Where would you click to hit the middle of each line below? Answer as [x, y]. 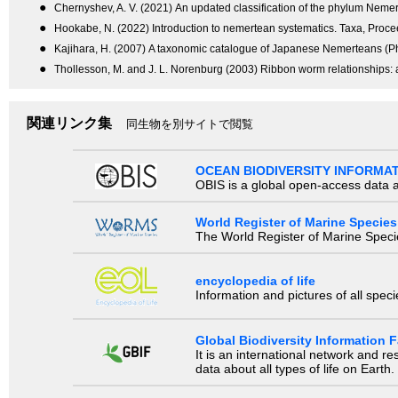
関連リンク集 [69, 123]
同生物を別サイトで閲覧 [190, 123]
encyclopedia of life [255, 281]
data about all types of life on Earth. [295, 368]
